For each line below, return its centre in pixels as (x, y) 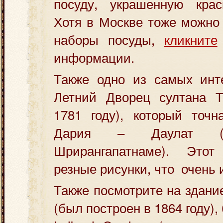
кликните (191, 39)
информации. (94, 57)
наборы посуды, (109, 39)
